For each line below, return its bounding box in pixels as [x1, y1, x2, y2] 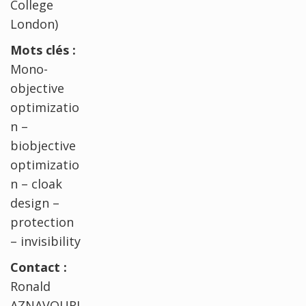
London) [10, 15, 58, 32]
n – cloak [10, 175, 62, 192]
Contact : [10, 258, 67, 275]
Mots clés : [10, 41, 76, 58]
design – [10, 194, 59, 211]
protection [10, 213, 74, 230]
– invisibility [10, 232, 81, 249]
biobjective [10, 137, 76, 154]
